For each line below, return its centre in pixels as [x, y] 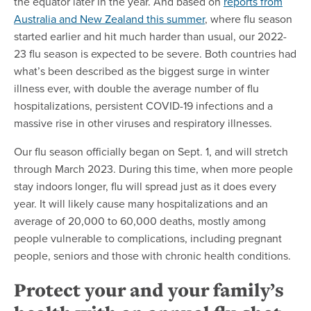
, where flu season [249, 18]
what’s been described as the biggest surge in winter [142, 70]
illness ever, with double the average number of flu [136, 88]
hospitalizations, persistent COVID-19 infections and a [143, 105]
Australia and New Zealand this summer [109, 18]
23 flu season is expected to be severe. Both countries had [155, 53]
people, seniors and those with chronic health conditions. [152, 255]
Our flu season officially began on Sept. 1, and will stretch [151, 151]
